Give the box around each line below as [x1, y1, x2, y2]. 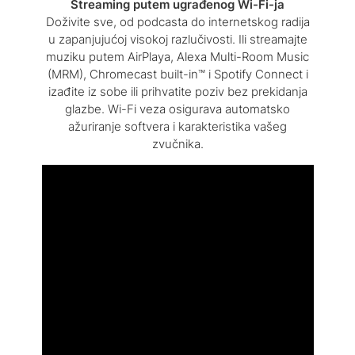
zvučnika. [151, 136, 204, 151]
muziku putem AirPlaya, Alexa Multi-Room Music [46, 48, 309, 64]
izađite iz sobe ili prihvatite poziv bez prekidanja [48, 83, 307, 99]
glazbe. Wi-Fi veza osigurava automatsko [65, 101, 290, 116]
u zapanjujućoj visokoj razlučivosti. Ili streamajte [48, 31, 307, 47]
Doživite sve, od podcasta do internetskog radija [45, 13, 310, 29]
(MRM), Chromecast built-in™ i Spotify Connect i [47, 66, 308, 82]
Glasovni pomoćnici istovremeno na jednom [52, 318, 303, 334]
